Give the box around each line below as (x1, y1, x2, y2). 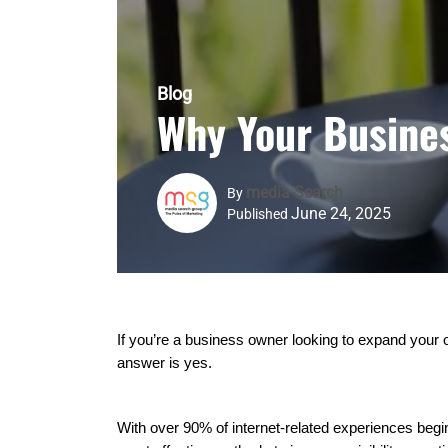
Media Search (246, 182, 343, 202)
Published (227, 205, 288, 222)
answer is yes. (117, 355, 212, 371)
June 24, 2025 (291, 203, 391, 223)
